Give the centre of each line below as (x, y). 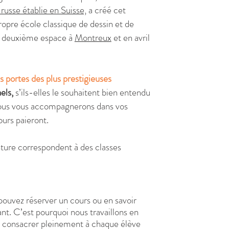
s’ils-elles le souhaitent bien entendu (82, 92)
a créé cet (106, 10)
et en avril (130, 38)
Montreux (93, 38)
